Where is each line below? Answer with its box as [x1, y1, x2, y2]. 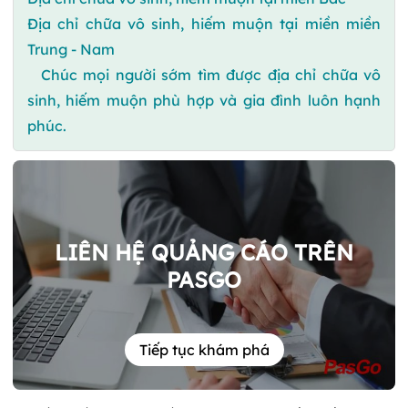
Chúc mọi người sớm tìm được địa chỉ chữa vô [41, 65, 381, 84]
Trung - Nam [27, 39, 115, 58]
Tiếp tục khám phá [138, 341, 270, 360]
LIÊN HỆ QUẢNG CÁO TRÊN [55, 238, 353, 266]
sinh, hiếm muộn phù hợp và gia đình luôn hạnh [27, 90, 381, 109]
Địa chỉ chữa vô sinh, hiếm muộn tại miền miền [27, 14, 381, 33]
